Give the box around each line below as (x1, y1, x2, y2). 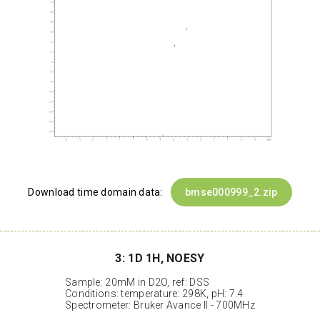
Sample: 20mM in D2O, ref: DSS (65, 276, 210, 289)
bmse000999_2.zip (185, 186, 278, 199)
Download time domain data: (28, 186, 166, 199)
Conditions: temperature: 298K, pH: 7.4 (65, 288, 244, 300)
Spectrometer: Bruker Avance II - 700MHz (65, 299, 255, 311)
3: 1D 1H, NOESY (115, 251, 205, 266)
